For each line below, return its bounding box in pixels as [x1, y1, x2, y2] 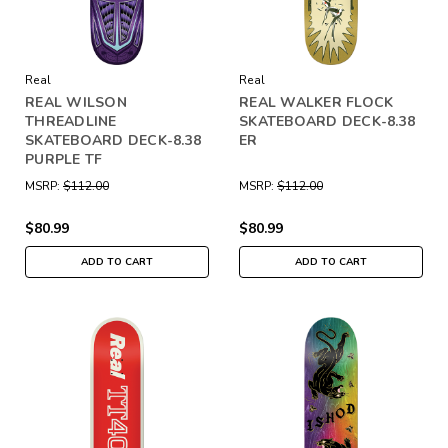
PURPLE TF [25, 149, 103, 169]
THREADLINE [25, 111, 117, 131]
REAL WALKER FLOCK [239, 92, 394, 112]
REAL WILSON [25, 92, 127, 112]
